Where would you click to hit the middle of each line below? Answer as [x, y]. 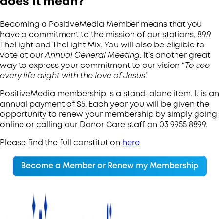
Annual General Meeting [92, 55]
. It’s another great [175, 55]
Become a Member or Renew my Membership [109, 166]
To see [197, 66]
